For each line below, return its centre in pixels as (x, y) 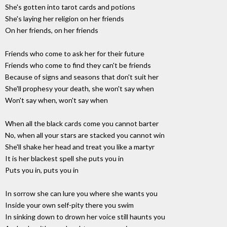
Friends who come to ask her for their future (75, 54)
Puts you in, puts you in (42, 170)
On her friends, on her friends (52, 30)
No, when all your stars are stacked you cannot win (85, 135)
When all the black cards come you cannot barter (82, 124)
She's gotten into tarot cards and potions (70, 7)
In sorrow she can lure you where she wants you (81, 194)
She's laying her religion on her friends (65, 19)
